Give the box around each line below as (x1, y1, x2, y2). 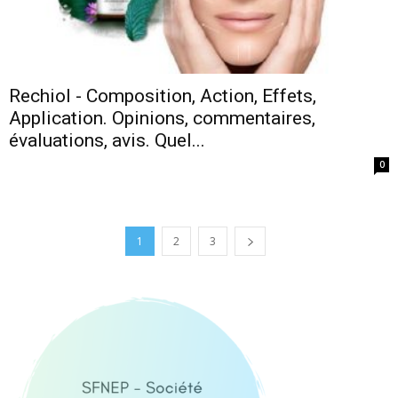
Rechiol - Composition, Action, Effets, (9, 85, 316, 107)
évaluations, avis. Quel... (9, 130, 205, 152)
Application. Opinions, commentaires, (9, 107, 315, 130)
